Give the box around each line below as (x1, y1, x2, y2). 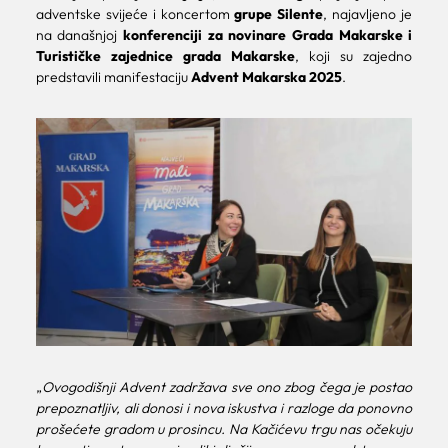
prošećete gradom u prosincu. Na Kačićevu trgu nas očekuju (35, 420, 413, 439)
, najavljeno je (323, 5, 413, 24)
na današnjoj (35, 26, 124, 45)
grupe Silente (234, 5, 324, 24)
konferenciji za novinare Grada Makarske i (123, 26, 413, 45)
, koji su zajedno (295, 47, 413, 66)
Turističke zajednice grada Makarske (35, 47, 295, 66)
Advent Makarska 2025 (190, 68, 342, 87)
